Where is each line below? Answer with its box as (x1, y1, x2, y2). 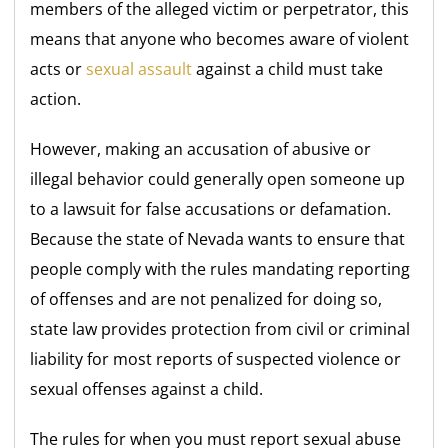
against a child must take (192, 58, 384, 81)
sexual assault (86, 58, 193, 81)
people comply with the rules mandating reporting (30, 258, 411, 281)
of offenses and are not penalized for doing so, (30, 288, 383, 311)
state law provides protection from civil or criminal (30, 318, 411, 341)
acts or (30, 58, 87, 81)
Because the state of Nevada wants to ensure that (30, 228, 406, 251)
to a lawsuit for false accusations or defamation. (30, 198, 392, 221)
